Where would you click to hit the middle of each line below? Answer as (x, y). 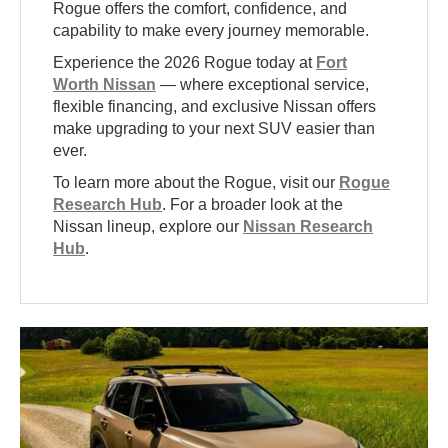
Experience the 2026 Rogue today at (185, 63)
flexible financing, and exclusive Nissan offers (215, 107)
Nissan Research (308, 227)
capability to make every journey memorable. (211, 31)
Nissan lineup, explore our (148, 227)
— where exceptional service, (263, 85)
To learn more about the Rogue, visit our (196, 183)
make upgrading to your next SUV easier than (214, 129)
